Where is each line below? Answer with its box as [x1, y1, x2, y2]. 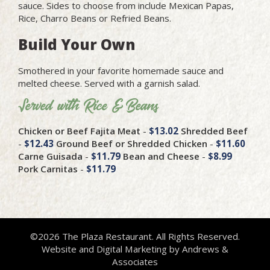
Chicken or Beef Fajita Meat [18, 124, 140, 137]
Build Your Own [18, 34, 136, 54]
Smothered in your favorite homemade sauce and [18, 64, 224, 77]
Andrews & [182, 242, 228, 255]
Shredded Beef [181, 124, 248, 137]
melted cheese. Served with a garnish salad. [18, 77, 200, 89]
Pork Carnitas [18, 162, 78, 175]
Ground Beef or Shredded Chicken [56, 137, 207, 149]
